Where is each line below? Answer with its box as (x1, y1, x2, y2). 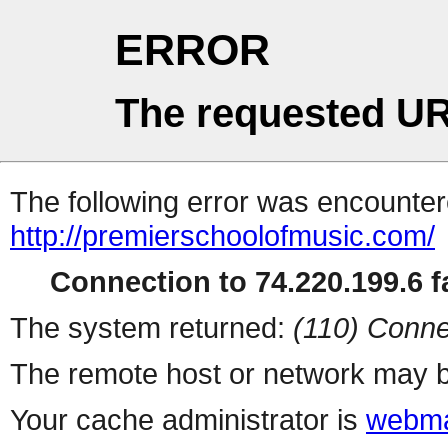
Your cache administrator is (10, 403, 366, 437)
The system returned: (10, 311, 293, 345)
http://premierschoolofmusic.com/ (10, 219, 435, 253)
